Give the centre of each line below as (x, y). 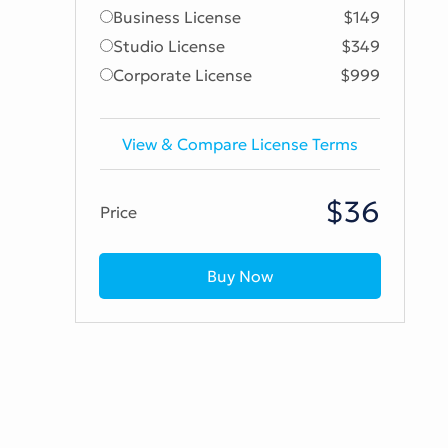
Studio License (169, 45)
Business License (177, 16)
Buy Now (240, 275)
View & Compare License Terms (240, 143)
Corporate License (183, 74)
